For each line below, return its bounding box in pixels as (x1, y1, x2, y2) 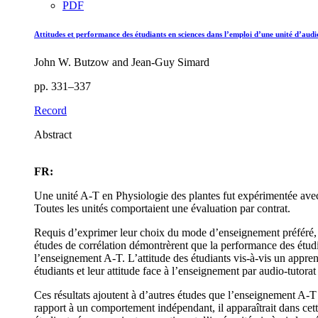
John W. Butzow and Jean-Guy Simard (34, 56, 209, 69)
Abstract (34, 128, 72, 141)
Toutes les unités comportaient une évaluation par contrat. (34, 202, 290, 215)
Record (34, 104, 67, 117)
